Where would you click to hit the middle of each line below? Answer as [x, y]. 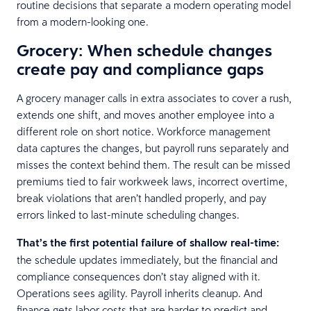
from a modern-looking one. [83, 21]
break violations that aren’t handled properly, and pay [142, 197]
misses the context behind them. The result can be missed [153, 164]
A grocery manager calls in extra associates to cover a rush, [154, 98]
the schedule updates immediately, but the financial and [147, 259]
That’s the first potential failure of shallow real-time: [148, 242]
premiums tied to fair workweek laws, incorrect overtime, [152, 181]
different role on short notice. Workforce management [144, 131]
